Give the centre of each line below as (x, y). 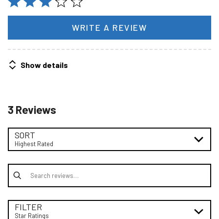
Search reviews (33, 163)
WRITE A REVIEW (109, 27)
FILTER (29, 207)
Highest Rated (34, 144)
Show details (44, 65)
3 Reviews (32, 109)
